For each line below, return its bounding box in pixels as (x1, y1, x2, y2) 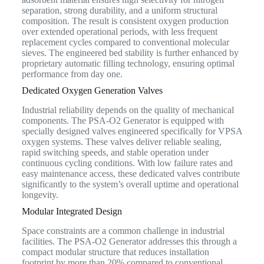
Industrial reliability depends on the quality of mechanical (21, 104, 234, 115)
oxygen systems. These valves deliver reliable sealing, (21, 136, 222, 147)
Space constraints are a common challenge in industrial (21, 225, 225, 236)
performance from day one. (21, 69, 123, 80)
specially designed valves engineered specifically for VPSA (21, 126, 242, 136)
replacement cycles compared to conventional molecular (21, 37, 229, 48)
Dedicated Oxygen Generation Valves (21, 85, 163, 96)
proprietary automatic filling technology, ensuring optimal (21, 58, 235, 69)
